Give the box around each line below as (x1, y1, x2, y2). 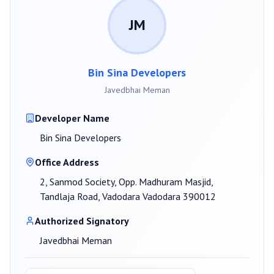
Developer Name (35, 112, 109, 125)
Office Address (35, 156, 99, 169)
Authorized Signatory (35, 215, 129, 228)
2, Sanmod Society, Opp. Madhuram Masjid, (40, 176, 213, 188)
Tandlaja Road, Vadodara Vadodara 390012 (40, 190, 216, 203)
